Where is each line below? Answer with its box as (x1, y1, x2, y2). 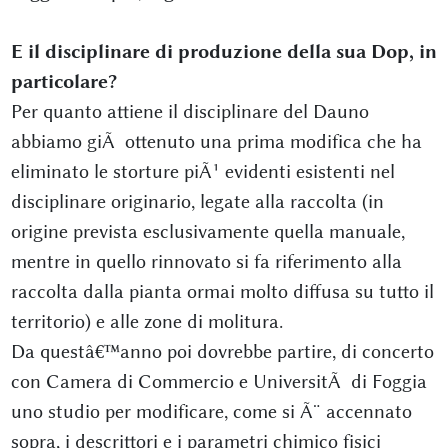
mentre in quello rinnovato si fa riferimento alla (10, 250, 402, 273)
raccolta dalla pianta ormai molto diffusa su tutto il (10, 280, 434, 303)
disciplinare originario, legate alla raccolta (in (10, 190, 384, 213)
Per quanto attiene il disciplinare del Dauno (10, 100, 369, 123)
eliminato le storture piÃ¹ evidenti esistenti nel (10, 160, 395, 183)
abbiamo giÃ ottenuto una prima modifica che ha (10, 130, 422, 153)
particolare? (10, 70, 117, 93)
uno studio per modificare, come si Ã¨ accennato (10, 400, 412, 423)
